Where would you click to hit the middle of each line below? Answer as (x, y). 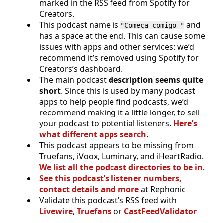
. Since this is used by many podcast (128, 90)
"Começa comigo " (152, 25)
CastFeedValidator (160, 211)
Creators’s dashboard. (81, 68)
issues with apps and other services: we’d (117, 47)
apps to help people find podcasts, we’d (114, 101)
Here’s (185, 123)
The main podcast (74, 79)
